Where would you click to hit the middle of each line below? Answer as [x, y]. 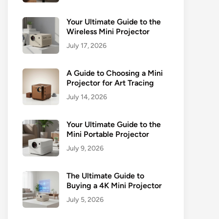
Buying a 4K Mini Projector [114, 186]
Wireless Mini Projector [108, 32]
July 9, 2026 [85, 148]
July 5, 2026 [85, 200]
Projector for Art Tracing [110, 83]
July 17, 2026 [87, 46]
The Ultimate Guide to [105, 176]
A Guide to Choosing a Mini [115, 73]
